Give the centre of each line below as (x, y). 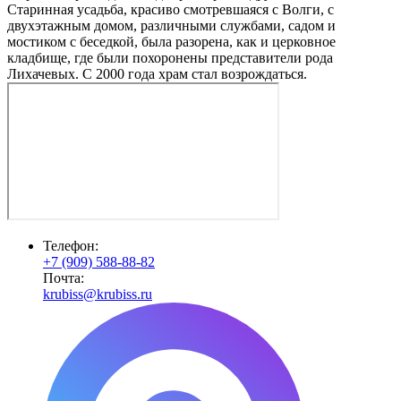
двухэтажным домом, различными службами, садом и (171, 26)
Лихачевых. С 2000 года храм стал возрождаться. (157, 74)
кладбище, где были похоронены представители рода (170, 58)
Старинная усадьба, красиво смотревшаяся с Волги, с (171, 9)
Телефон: (71, 246)
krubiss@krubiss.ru (98, 294)
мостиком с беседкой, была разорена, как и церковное (171, 42)
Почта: (64, 278)
